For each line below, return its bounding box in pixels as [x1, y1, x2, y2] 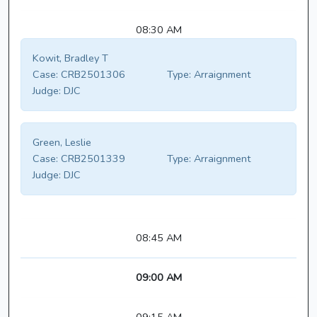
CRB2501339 [58, 151, 125, 166]
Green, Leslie [33, 135, 91, 150]
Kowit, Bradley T [33, 51, 108, 66]
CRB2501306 [58, 67, 125, 82]
